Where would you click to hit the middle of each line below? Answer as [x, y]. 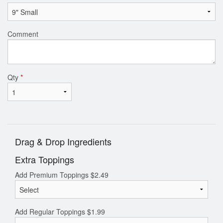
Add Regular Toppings [51, 212]
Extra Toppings [45, 160]
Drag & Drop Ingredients [63, 142]
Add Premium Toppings [53, 175]
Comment [23, 34]
